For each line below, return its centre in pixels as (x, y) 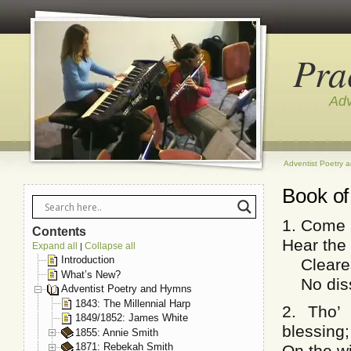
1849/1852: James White (132, 318)
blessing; (316, 331)
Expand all (55, 246)
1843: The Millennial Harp (133, 303)
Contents (60, 232)
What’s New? (91, 274)
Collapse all (110, 246)
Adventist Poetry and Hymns (127, 289)
